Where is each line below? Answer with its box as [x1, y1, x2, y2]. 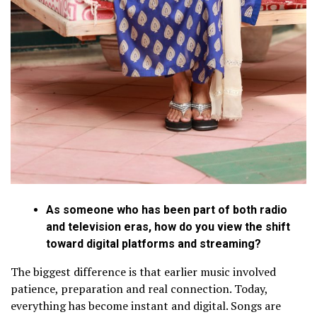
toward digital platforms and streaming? [46, 237, 261, 251]
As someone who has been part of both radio [46, 203, 287, 217]
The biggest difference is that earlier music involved [11, 264, 276, 280]
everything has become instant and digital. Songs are [11, 298, 281, 314]
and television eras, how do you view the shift [46, 220, 290, 234]
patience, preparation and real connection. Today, [11, 281, 267, 297]
